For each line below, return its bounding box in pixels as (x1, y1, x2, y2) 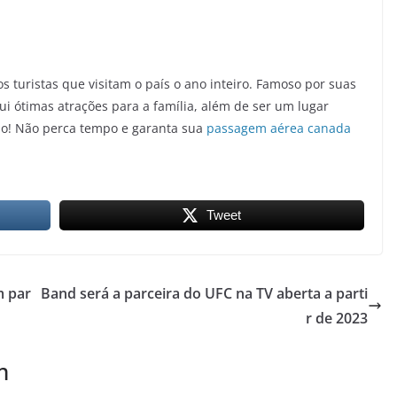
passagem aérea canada (206, 120, 351, 137)
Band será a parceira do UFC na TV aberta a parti (41, 284, 368, 304)
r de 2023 (306, 308, 368, 329)
